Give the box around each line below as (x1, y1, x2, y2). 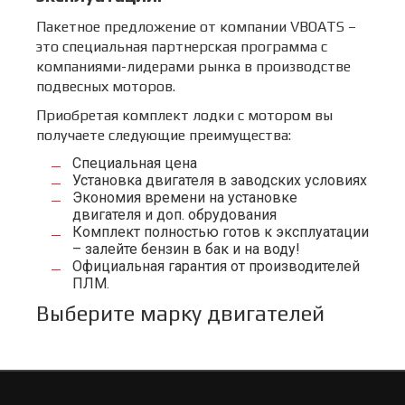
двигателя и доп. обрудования (72, 205, 277, 223)
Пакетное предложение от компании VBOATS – (36, 17, 356, 35)
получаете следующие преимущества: (36, 126, 291, 144)
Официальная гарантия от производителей (72, 257, 360, 275)
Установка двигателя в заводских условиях (72, 171, 367, 189)
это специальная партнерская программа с (36, 37, 327, 55)
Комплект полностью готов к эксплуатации (72, 222, 369, 240)
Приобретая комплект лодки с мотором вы (36, 106, 333, 124)
